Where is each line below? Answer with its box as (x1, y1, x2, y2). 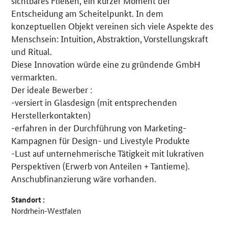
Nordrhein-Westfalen (11, 205, 81, 216)
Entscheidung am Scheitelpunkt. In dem (11, 7, 164, 19)
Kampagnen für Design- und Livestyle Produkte (11, 134, 190, 147)
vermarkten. (11, 70, 58, 83)
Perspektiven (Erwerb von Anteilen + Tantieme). (11, 159, 190, 172)
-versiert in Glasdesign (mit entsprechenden (11, 96, 178, 108)
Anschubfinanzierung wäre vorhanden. (11, 172, 157, 185)
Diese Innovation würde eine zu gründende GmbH (11, 58, 201, 70)
